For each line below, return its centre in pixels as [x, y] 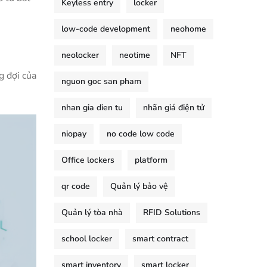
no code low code [141, 134]
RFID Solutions [172, 212]
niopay [74, 134]
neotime [135, 55]
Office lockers [88, 160]
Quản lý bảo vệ [139, 186]
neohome [188, 29]
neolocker [80, 55]
